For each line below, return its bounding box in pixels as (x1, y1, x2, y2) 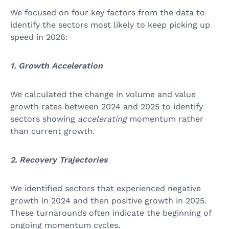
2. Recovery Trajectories (10, 155, 107, 165)
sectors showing (10, 114, 78, 124)
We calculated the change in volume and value (10, 89, 196, 100)
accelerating (78, 114, 129, 124)
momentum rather (129, 114, 203, 124)
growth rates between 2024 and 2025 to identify (10, 102, 203, 112)
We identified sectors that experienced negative (10, 184, 201, 194)
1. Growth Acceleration (10, 61, 103, 71)
